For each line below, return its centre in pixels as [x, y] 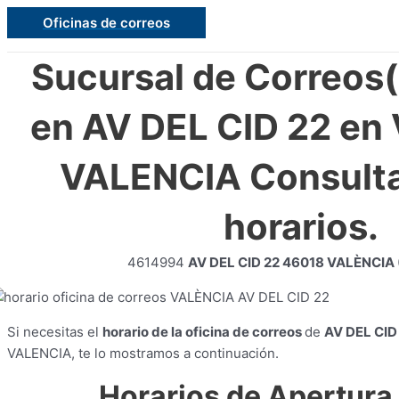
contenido [38, 59]
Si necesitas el [55, 332]
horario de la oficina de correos [204, 332]
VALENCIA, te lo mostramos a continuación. [143, 353]
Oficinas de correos [106, 23]
